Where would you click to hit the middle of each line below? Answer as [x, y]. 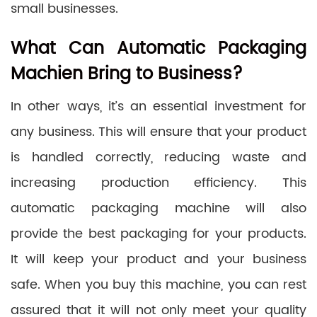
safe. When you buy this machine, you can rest [158, 285]
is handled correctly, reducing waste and [158, 157]
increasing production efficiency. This [158, 183]
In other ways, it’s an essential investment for [158, 106]
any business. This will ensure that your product [158, 132]
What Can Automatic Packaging [158, 49]
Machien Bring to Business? [127, 74]
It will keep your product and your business [158, 259]
